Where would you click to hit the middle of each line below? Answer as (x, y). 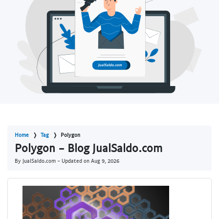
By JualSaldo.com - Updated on (53, 161)
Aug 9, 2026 (105, 161)
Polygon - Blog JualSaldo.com (88, 148)
